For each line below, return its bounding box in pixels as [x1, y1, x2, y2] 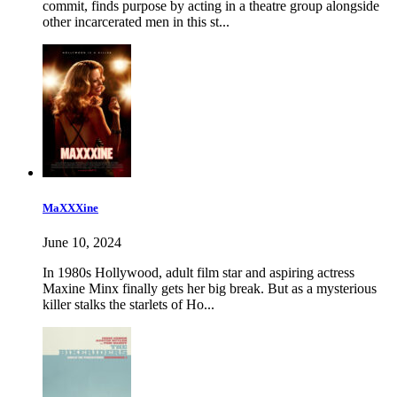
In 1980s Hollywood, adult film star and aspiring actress [43, 264, 354, 280]
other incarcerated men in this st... [43, 14, 230, 30]
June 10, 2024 [43, 234, 121, 250]
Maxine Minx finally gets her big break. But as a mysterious [43, 280, 377, 296]
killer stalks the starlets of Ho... [43, 296, 214, 312]
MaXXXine [43, 200, 98, 214]
